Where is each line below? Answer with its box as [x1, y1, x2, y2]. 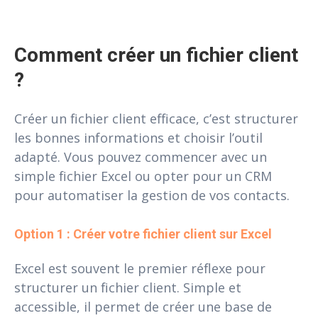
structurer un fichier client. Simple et [14, 278, 241, 296]
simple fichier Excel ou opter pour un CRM [14, 167, 272, 185]
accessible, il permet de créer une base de [14, 297, 272, 315]
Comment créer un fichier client [14, 43, 303, 67]
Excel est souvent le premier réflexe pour [14, 259, 265, 277]
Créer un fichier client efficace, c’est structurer [14, 109, 298, 127]
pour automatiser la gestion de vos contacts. [14, 186, 290, 204]
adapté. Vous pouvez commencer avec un [14, 148, 267, 165]
